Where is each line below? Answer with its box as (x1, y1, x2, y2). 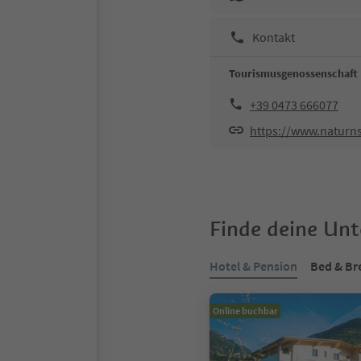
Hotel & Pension (210, 258, 297, 274)
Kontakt (252, 28, 295, 45)
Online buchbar (213, 305, 277, 317)
